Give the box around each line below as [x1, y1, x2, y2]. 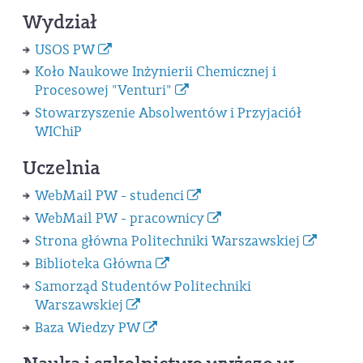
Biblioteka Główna [34, 255, 156, 273]
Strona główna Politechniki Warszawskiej [34, 233, 303, 250]
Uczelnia [23, 155, 100, 181]
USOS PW [34, 41, 98, 58]
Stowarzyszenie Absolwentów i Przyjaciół [34, 105, 301, 122]
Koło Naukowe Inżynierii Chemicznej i [34, 63, 276, 81]
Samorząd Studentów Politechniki [34, 278, 251, 296]
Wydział [23, 8, 97, 35]
